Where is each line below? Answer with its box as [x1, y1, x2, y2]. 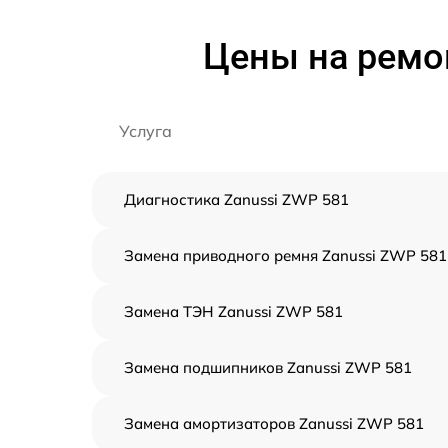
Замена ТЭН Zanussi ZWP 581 [124, 302, 343, 321]
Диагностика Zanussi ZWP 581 [124, 190, 349, 209]
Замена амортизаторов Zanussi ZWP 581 [124, 414, 424, 433]
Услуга [119, 121, 172, 141]
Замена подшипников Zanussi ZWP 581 [124, 358, 412, 377]
